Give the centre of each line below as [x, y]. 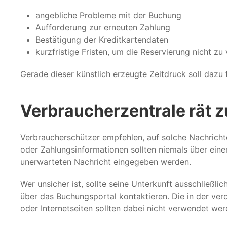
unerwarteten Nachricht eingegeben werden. [106, 161]
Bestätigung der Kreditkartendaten [102, 39]
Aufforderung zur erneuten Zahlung [103, 27]
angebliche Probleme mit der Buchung [108, 15]
